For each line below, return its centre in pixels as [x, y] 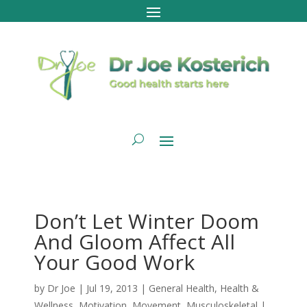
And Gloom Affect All [134, 241]
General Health [181, 288]
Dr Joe [61, 288]
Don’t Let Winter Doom [146, 221]
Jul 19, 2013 [112, 288]
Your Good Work [114, 262]
